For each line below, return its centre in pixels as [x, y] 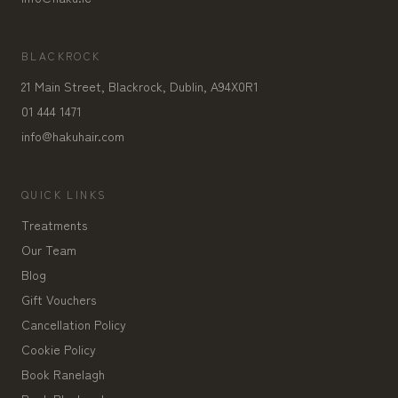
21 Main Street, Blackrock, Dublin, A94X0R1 [140, 86]
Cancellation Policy [74, 324]
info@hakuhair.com [73, 136]
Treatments [54, 225]
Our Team [49, 250]
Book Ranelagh [63, 374]
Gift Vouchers [59, 299]
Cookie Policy [59, 349]
